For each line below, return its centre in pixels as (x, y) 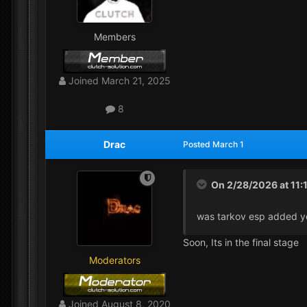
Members (114, 37)
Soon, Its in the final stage (242, 242)
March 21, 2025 (136, 81)
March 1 (228, 144)
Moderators (114, 260)
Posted (198, 144)
